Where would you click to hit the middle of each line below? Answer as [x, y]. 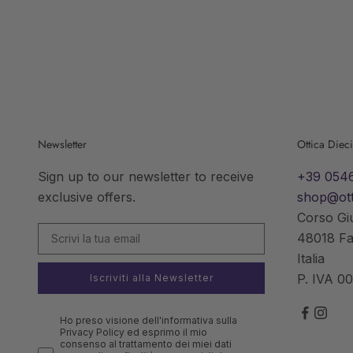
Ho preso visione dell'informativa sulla [149, 321]
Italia [310, 259]
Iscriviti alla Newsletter [151, 278]
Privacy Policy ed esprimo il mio [134, 333]
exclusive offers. [87, 197]
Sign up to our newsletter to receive [146, 177]
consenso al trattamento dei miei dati [146, 344]
